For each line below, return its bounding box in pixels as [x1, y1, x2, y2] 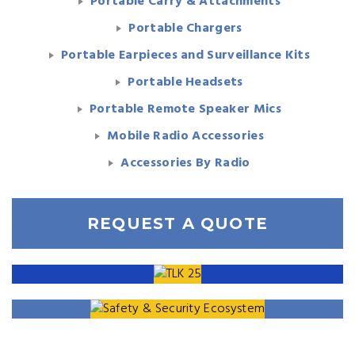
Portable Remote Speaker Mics [90, 99, 281, 120]
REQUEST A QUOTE [87, 214, 268, 233]
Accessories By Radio [120, 153, 250, 174]
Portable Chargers [128, 18, 242, 39]
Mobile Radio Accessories [107, 126, 264, 147]
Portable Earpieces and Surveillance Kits [61, 45, 310, 66]
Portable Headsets [128, 72, 243, 93]
